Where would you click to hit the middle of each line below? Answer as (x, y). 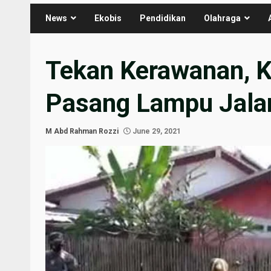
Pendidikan (163, 18)
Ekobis (108, 18)
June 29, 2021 (156, 131)
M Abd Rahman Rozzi (82, 131)
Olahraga (222, 18)
